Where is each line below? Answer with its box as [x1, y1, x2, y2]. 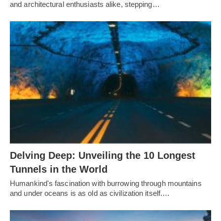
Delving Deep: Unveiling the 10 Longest [10, 150, 195, 161]
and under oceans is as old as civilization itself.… [10, 189, 170, 198]
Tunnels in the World [10, 164, 108, 175]
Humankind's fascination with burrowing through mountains [10, 179, 202, 188]
